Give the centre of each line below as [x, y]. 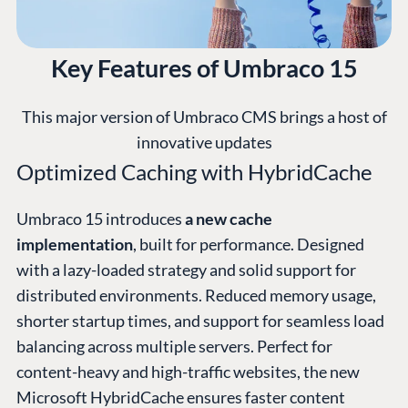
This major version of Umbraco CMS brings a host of [204, 117]
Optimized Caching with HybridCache [197, 172]
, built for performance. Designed [249, 245]
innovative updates [204, 143]
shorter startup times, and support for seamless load [200, 321]
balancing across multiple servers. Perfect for [174, 347]
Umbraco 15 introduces [101, 219]
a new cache [229, 219]
